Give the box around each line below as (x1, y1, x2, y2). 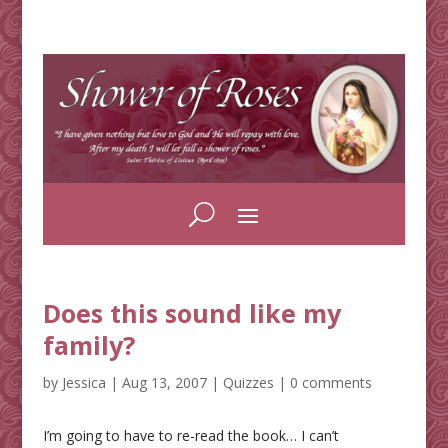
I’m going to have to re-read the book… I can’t (42, 426, 339, 446)
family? (42, 328, 135, 363)
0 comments (289, 373, 372, 393)
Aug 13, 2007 (121, 373, 207, 393)
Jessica (61, 373, 106, 393)
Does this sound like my (42, 296, 341, 331)
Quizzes (222, 373, 274, 393)
